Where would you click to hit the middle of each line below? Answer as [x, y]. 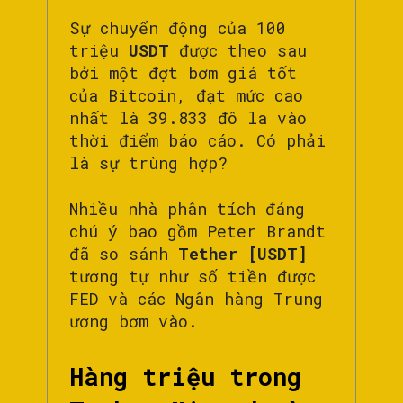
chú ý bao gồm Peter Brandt [197, 232]
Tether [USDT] [243, 254]
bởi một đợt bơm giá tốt [183, 73]
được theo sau [243, 51]
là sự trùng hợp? [148, 163]
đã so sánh [124, 254]
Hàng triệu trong [185, 377]
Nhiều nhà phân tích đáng [187, 209]
